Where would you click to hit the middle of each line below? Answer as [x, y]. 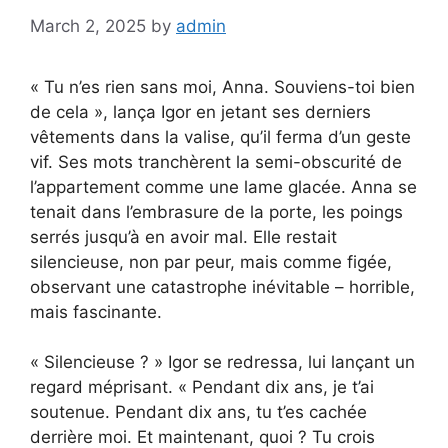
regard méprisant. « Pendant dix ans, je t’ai [202, 387]
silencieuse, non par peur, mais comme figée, [211, 261]
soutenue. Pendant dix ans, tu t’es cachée [198, 412]
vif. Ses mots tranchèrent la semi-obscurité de [216, 161]
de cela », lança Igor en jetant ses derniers [200, 111]
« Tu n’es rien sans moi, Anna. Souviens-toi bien [222, 86]
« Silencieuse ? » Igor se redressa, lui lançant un [222, 362]
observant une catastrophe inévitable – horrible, [222, 286]
